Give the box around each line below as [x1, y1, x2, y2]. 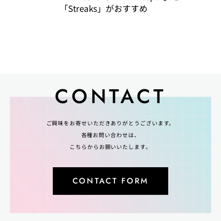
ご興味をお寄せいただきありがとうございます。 [46, 118, 175, 127]
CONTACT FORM [72, 175, 149, 186]
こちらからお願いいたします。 [70, 142, 151, 150]
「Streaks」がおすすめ [59, 1, 147, 14]
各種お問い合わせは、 [81, 130, 140, 139]
